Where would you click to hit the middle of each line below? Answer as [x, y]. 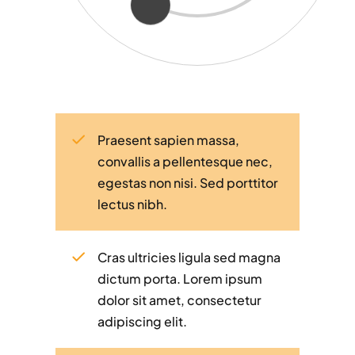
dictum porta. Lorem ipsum [180, 278]
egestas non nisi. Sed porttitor [188, 182]
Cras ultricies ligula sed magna [189, 257]
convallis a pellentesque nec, [185, 161]
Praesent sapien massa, [169, 139]
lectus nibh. [133, 204]
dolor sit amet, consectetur [180, 300]
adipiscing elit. [143, 321]
